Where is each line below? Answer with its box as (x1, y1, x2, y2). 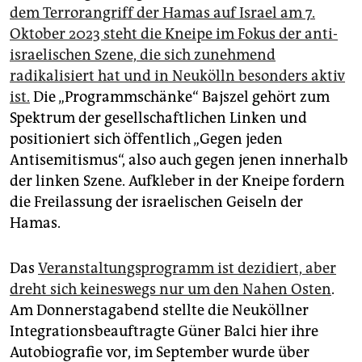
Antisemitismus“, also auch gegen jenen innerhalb (10, 151, 348, 170)
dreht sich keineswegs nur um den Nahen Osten (10, 280, 331, 299)
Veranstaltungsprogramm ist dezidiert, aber (38, 259, 336, 278)
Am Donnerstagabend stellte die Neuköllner (10, 301, 309, 320)
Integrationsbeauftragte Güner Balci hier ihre (10, 322, 318, 341)
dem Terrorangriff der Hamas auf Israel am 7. (10, 4, 315, 23)
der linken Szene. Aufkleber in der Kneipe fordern (10, 172, 345, 191)
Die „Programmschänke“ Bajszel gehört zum (30, 88, 330, 107)
